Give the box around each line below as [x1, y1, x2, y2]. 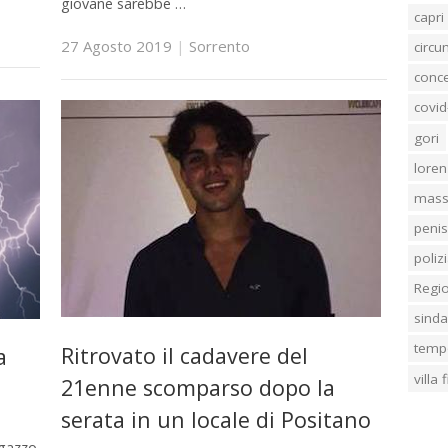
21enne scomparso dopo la [60, 372, 335, 402]
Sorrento [188, 36, 250, 57]
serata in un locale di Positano [60, 404, 371, 434]
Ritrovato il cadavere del [60, 340, 308, 370]
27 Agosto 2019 [60, 36, 172, 57]
